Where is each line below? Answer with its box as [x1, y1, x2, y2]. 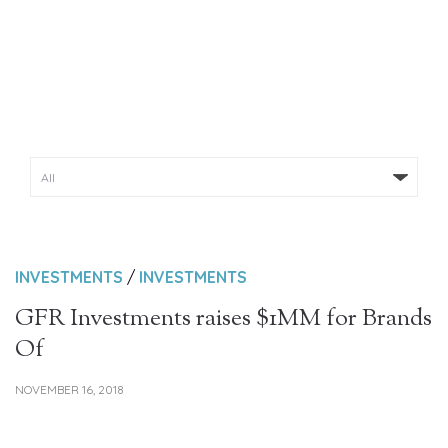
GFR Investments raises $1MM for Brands [15, 302, 432, 336]
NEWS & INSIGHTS [94, 90, 354, 130]
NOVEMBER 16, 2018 [15, 382, 124, 397]
